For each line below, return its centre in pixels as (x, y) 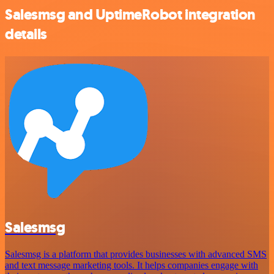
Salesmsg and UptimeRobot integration (130, 14)
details (26, 34)
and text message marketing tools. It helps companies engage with (131, 265)
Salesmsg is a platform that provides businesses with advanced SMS (136, 254)
